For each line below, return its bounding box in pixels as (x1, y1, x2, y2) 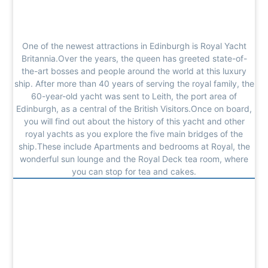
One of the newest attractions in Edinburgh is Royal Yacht (22, 40, 246, 51)
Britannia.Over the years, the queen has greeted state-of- (21, 53, 247, 63)
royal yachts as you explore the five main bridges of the (25, 128, 243, 139)
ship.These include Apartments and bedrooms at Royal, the (18, 141, 250, 151)
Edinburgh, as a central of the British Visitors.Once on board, (16, 103, 252, 114)
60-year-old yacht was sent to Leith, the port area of (31, 90, 237, 101)
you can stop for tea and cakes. (72, 166, 196, 176)
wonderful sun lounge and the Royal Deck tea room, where (20, 153, 248, 164)
